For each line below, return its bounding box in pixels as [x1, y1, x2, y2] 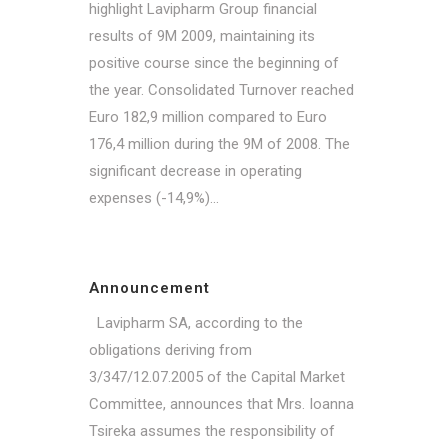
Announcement [89, 279, 210, 297]
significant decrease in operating [89, 161, 302, 180]
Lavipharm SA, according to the [89, 313, 303, 332]
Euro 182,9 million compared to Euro [89, 107, 327, 126]
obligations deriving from [89, 340, 252, 359]
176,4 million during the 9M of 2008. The [89, 134, 350, 153]
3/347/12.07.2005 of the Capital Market [89, 367, 345, 386]
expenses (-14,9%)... [89, 188, 219, 207]
